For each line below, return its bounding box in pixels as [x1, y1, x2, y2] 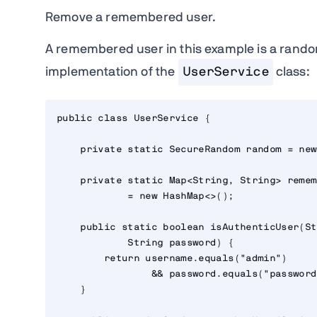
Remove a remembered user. [45, 11, 216, 25]
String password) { [57, 238, 234, 248]
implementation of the [45, 66, 178, 79]
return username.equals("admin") [57, 254, 287, 264]
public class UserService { [57, 114, 211, 124]
